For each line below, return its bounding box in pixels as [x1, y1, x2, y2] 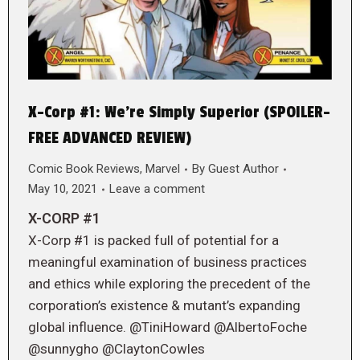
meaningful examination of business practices [28, 254, 307, 271]
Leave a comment [109, 182, 205, 197]
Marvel [145, 162, 180, 177]
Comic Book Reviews [28, 162, 140, 177]
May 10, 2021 [28, 182, 97, 197]
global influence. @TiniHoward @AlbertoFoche [28, 319, 307, 336]
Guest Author [208, 162, 279, 177]
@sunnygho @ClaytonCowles [28, 341, 205, 358]
